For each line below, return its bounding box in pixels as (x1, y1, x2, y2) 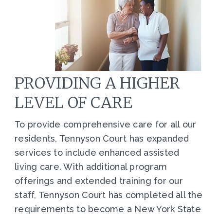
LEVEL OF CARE (15, 93, 133, 113)
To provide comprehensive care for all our (15, 119, 197, 130)
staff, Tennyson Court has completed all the (15, 190, 202, 200)
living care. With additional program (15, 162, 167, 172)
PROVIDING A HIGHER (15, 73, 181, 93)
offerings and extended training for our (15, 176, 183, 186)
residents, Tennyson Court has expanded (15, 133, 189, 144)
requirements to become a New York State (15, 204, 201, 215)
